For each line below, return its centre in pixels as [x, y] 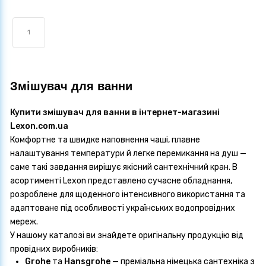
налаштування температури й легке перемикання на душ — [128, 153]
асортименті [37, 180]
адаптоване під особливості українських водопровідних [123, 208]
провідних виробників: [54, 249]
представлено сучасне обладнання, [159, 180]
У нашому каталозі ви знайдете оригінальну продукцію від [127, 235]
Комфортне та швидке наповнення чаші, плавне [105, 140]
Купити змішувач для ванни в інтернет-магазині [115, 112]
